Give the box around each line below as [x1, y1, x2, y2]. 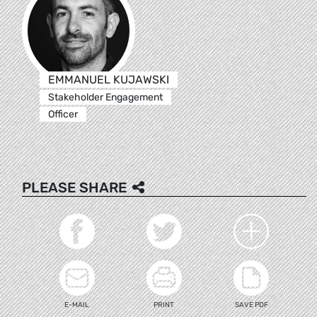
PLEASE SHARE [22, 178, 127, 196]
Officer [47, 108, 78, 120]
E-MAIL [64, 300, 90, 309]
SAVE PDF [234, 300, 268, 309]
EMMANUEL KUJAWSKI [47, 72, 169, 86]
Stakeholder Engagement [47, 91, 163, 103]
